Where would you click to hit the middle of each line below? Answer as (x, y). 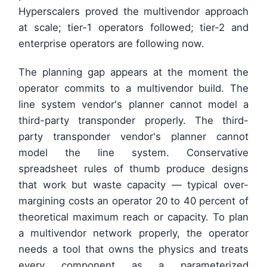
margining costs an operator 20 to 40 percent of (133, 201)
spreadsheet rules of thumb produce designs (133, 169)
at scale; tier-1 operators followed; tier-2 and (133, 28)
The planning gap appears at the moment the (133, 72)
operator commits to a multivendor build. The (133, 89)
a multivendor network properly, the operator (133, 233)
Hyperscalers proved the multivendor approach (133, 12)
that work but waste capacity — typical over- (133, 185)
